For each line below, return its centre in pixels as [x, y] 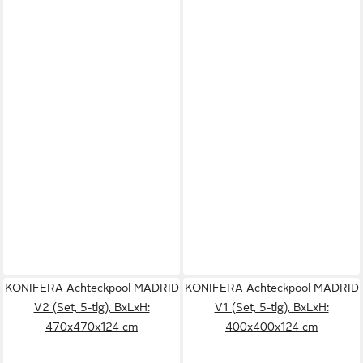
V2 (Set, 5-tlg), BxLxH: [92, 307]
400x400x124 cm [271, 327]
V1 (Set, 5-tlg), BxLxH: [271, 307]
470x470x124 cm [92, 327]
